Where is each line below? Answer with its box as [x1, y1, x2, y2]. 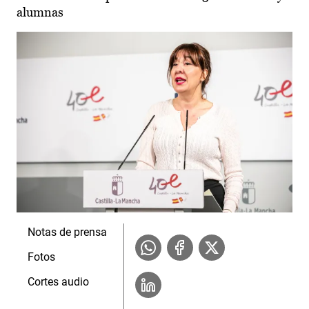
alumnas [17, 4, 63, 19]
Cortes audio [28, 275, 89, 288]
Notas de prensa [28, 225, 107, 239]
